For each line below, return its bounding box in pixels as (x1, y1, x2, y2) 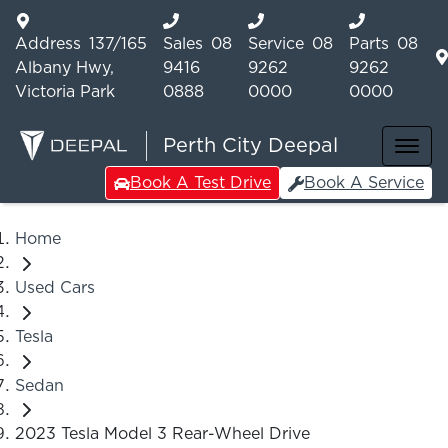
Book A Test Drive (130, 175, 271, 191)
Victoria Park (15, 84, 115, 100)
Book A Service (304, 175, 424, 191)
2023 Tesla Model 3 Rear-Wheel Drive (15, 426, 310, 443)
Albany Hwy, (15, 60, 114, 76)
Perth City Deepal (163, 135, 338, 156)
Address (15, 36, 81, 52)
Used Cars (15, 279, 95, 296)
